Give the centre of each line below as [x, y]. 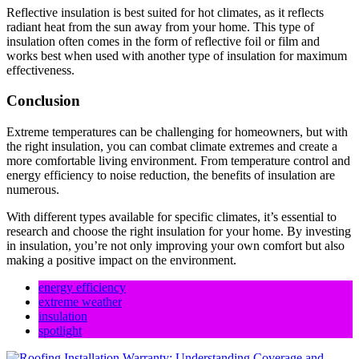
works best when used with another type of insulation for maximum [177, 55]
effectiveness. [40, 70]
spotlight [60, 331]
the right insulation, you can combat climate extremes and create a [172, 147]
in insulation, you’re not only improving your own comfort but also [175, 246]
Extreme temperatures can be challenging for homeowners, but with [177, 132]
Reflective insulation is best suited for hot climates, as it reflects [165, 12]
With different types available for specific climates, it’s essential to [171, 217]
